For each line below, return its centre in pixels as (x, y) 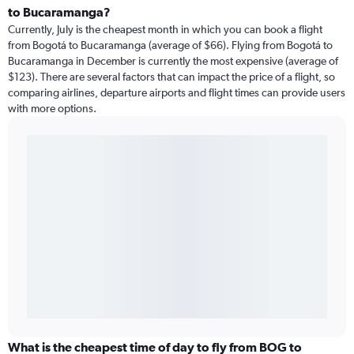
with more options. (52, 109)
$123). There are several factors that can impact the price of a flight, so (171, 77)
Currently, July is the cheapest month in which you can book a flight (165, 30)
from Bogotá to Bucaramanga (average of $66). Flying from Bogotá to (170, 45)
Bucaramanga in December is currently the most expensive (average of (173, 61)
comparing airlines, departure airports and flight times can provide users (177, 93)
